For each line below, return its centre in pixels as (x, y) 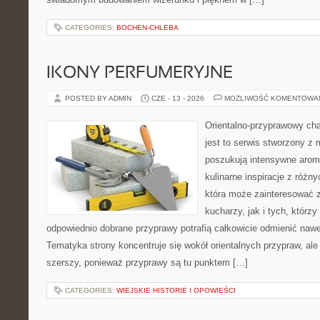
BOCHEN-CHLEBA (147, 27)
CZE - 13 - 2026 (178, 98)
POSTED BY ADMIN (99, 98)
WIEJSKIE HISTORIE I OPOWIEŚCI (176, 290)
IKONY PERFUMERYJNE (140, 74)
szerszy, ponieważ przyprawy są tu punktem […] (147, 262)
